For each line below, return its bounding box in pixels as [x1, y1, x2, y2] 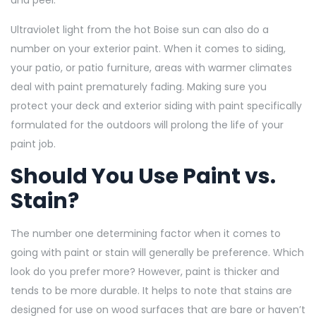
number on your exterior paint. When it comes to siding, [11, 41, 286, 56]
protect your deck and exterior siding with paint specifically [11, 98, 302, 113]
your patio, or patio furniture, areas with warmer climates [11, 60, 292, 75]
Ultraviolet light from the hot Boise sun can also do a [11, 22, 269, 37]
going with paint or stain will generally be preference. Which [11, 245, 304, 260]
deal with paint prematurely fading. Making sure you [11, 79, 267, 94]
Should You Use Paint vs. [11, 161, 276, 191]
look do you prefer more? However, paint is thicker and [11, 264, 279, 279]
